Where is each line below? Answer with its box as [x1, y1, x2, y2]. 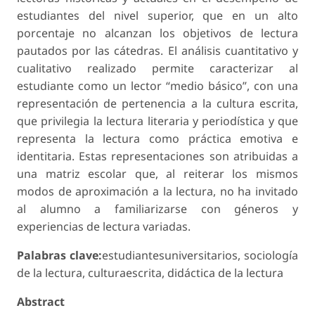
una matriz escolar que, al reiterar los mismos [17, 165, 298, 181]
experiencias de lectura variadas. [17, 218, 191, 234]
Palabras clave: [17, 247, 102, 263]
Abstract [17, 293, 65, 309]
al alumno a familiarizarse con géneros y [17, 200, 298, 217]
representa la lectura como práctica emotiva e [17, 130, 298, 146]
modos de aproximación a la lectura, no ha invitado [17, 183, 298, 199]
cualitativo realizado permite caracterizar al [17, 60, 298, 76]
